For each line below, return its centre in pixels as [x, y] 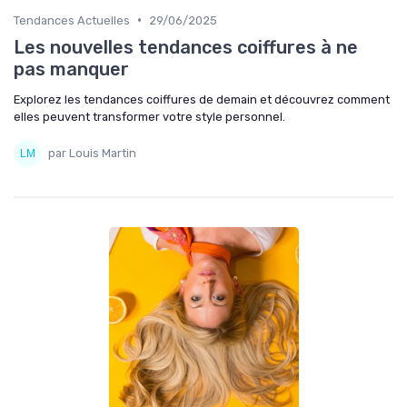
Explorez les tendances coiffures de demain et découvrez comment [202, 99]
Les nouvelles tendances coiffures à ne [186, 47]
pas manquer [71, 69]
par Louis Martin [92, 154]
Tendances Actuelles [72, 20]
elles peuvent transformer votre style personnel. [149, 116]
